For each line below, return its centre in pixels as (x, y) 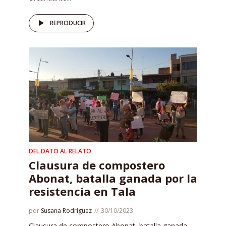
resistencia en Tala (82, 191)
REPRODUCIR (68, 23)
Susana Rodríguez (66, 210)
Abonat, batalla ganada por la (113, 178)
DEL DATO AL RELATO (60, 151)
